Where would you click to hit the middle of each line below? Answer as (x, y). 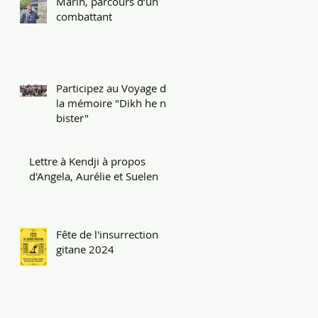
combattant (84, 16)
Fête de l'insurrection (107, 234)
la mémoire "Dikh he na (114, 103)
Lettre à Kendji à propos (87, 161)
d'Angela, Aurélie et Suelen (94, 176)
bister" (72, 117)
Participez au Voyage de (114, 88)
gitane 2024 (85, 249)
